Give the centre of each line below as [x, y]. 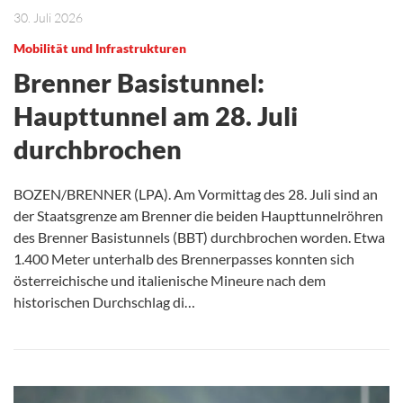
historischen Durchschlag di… [104, 302]
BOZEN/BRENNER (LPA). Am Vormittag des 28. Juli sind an [196, 194]
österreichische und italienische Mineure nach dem [170, 281]
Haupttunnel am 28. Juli [156, 116]
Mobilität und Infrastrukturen [100, 49]
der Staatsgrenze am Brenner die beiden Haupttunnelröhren [198, 216]
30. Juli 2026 [48, 18]
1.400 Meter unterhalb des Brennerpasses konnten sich [184, 259]
